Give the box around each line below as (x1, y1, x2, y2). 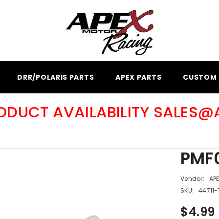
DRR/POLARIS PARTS (17, 72, 94, 82)
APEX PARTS (115, 72, 162, 82)
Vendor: (180, 174, 204, 183)
